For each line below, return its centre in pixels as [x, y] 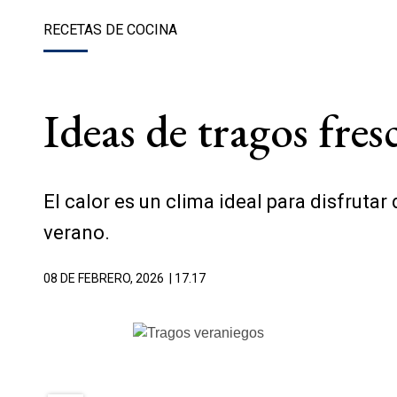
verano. [77, 233]
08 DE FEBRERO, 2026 [104, 278]
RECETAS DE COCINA [110, 30]
